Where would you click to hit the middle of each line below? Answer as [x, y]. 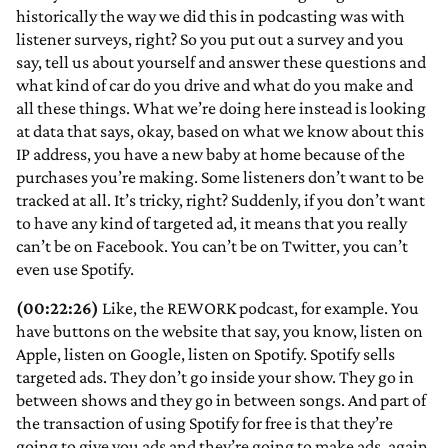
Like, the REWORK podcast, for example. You [259, 308]
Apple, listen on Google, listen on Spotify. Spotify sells [205, 354]
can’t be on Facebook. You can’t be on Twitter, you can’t [212, 246]
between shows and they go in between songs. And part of [221, 400]
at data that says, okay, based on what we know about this [220, 131]
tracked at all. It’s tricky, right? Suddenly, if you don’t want [220, 200]
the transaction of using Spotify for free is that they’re [204, 423]
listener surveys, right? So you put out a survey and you [210, 39]
